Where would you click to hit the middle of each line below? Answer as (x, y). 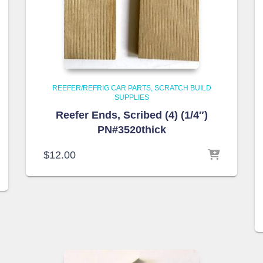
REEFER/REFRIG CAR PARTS (101, 88)
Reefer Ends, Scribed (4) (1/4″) (131, 115)
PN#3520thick (131, 130)
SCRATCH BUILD (183, 88)
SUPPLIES (131, 97)
